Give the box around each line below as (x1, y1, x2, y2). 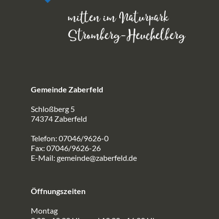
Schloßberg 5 (31, 104, 75, 113)
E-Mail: (31, 153, 57, 162)
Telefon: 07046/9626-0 (31, 133, 109, 143)
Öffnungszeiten (31, 186, 86, 196)
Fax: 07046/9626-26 (31, 143, 101, 153)
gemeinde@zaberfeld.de (57, 153, 137, 162)
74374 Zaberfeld (31, 113, 87, 123)
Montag (31, 205, 58, 215)
